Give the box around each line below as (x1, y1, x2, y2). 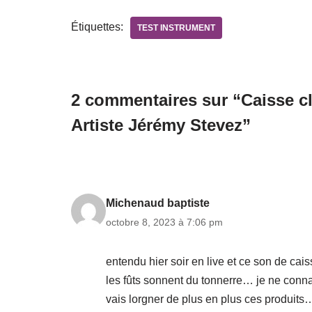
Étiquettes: (71, 21, 123, 33)
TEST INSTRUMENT (137, 23, 215, 33)
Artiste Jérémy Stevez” (71, 116, 251, 135)
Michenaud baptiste (106, 197, 210, 210)
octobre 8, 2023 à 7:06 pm (106, 217, 223, 228)
